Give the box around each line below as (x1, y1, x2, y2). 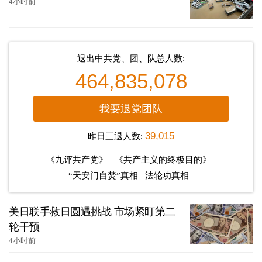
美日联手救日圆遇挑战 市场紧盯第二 (9, 206, 175, 218)
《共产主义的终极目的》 (115, 155, 211, 165)
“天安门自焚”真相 (68, 171, 138, 181)
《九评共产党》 (46, 155, 108, 165)
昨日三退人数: (88, 130, 145, 142)
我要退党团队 (99, 103, 163, 115)
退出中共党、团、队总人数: (77, 54, 185, 64)
